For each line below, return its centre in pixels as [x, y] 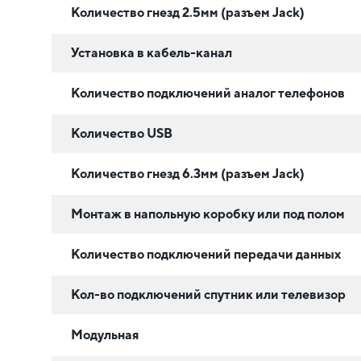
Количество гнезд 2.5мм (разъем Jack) [188, 12]
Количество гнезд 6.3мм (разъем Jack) [188, 173]
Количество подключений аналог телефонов [208, 93]
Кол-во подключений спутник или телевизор [208, 294]
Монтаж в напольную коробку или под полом [208, 214]
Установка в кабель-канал [151, 52]
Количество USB [122, 133]
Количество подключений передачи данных [206, 254]
